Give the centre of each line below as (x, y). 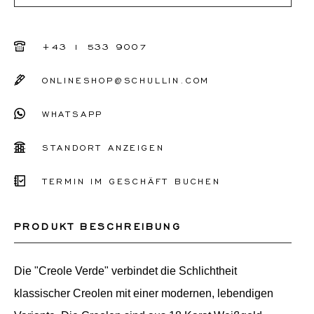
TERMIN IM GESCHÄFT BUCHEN (131, 181)
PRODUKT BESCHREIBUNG (97, 226)
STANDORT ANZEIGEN (103, 147)
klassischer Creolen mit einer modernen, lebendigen (143, 293)
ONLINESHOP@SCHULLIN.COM (126, 80)
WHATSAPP (73, 114)
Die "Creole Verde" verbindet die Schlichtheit (125, 271)
